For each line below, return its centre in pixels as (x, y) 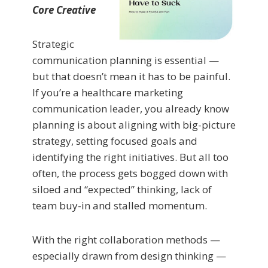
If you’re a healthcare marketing (108, 92)
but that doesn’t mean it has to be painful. (131, 76)
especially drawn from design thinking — (129, 255)
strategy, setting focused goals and (115, 141)
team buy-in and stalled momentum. (120, 205)
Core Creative (64, 10)
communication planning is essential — (126, 60)
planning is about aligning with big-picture (134, 124)
